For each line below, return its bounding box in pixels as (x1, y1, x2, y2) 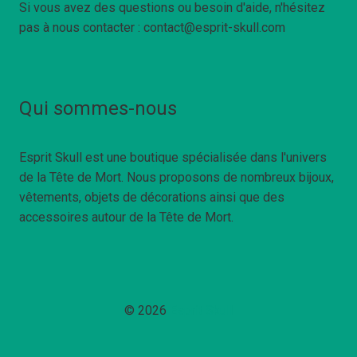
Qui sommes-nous (19, 97, 177, 120)
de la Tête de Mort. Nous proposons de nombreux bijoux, (19, 170, 334, 186)
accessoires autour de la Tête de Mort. (19, 210, 233, 226)
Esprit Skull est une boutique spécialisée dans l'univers (19, 150, 327, 166)
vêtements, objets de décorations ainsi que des (19, 190, 284, 206)
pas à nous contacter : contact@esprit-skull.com (19, 20, 285, 36)
